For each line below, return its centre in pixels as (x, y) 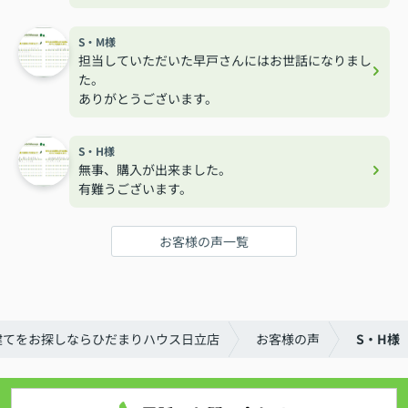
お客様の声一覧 (204, 241)
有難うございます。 (135, 188)
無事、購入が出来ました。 (155, 169)
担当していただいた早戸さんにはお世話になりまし (225, 60)
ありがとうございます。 (148, 98)
